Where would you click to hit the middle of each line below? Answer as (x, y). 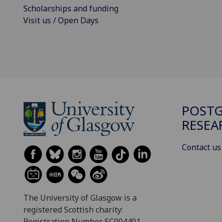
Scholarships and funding (71, 8)
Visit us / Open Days (61, 20)
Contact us (201, 147)
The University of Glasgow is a (80, 198)
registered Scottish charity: (73, 210)
